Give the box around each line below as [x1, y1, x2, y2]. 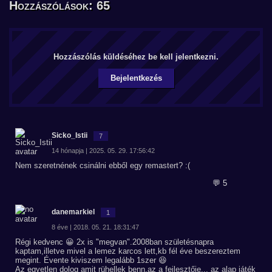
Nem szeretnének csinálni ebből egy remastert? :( [15, 161, 190, 170]
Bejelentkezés [110, 73, 162, 83]
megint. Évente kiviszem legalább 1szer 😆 [15, 256, 167, 265]
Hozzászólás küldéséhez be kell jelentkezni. [53, 52, 219, 61]
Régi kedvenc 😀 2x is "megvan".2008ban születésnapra [15, 237, 214, 246]
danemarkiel [52, 208, 95, 216]
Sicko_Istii [52, 131, 87, 140]
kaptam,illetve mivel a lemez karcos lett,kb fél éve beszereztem [15, 246, 240, 256]
